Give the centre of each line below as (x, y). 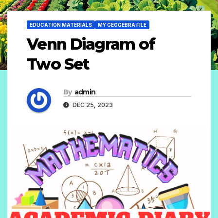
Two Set (58, 64)
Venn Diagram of (91, 44)
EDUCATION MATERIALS (61, 25)
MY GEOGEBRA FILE (122, 25)
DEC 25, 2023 (92, 105)
